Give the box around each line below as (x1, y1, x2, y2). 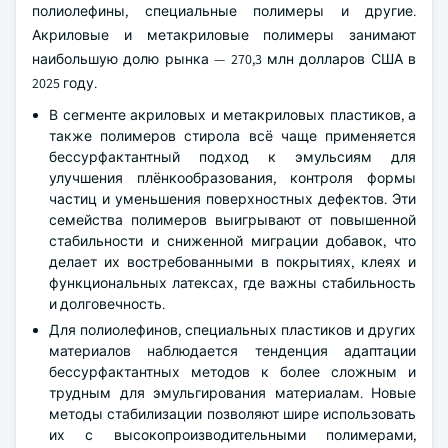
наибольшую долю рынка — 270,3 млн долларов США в (32, 49, 416, 68)
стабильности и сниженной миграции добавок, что (49, 231, 416, 250)
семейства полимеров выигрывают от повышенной (49, 210, 416, 229)
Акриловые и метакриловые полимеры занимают (32, 25, 416, 44)
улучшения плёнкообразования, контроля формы (49, 168, 416, 187)
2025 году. (32, 73, 97, 92)
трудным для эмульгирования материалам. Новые (49, 383, 416, 402)
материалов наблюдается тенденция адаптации (49, 341, 416, 360)
